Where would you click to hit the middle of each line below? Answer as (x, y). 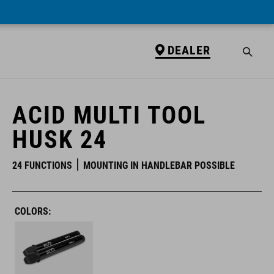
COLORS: (33, 211)
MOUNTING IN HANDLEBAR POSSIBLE (159, 165)
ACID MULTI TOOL (109, 115)
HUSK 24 (60, 140)
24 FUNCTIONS (42, 165)
